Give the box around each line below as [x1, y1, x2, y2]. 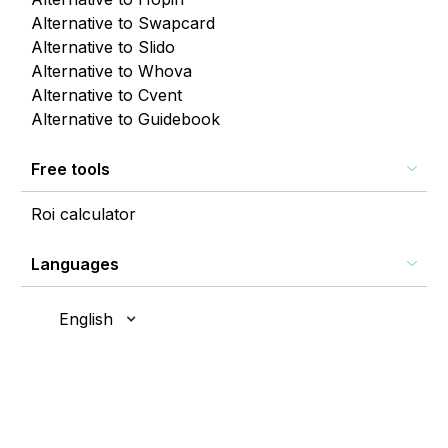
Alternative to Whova [31, 60, 192, 81]
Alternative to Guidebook [31, 108, 220, 129]
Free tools [31, 158, 110, 179]
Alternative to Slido [31, 36, 175, 57]
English [59, 308, 113, 329]
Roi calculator [31, 203, 136, 224]
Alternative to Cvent [31, 84, 182, 105]
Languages [31, 253, 119, 274]
